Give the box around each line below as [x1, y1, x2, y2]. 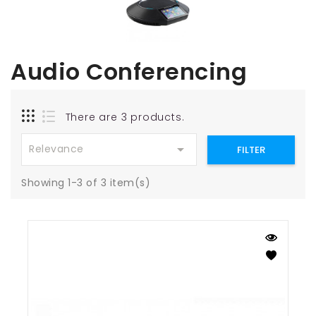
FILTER [236, 142, 265, 157]
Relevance [29, 142, 84, 157]
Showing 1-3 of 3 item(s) [21, 176, 150, 190]
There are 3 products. [65, 110, 185, 125]
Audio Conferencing [11, 56, 247, 88]
